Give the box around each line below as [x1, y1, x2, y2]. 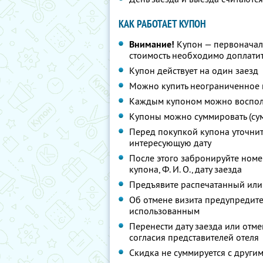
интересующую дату [129, 137, 211, 149]
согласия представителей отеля [129, 231, 259, 243]
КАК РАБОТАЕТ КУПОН [119, 17, 206, 31]
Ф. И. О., [162, 163, 193, 175]
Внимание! [129, 38, 174, 50]
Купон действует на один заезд [129, 65, 258, 76]
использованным [129, 205, 200, 217]
